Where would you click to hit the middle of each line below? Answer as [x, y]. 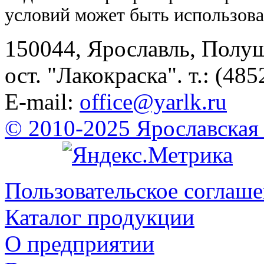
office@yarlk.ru [153, 102]
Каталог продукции [100, 217]
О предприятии [80, 244]
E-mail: [42, 102]
